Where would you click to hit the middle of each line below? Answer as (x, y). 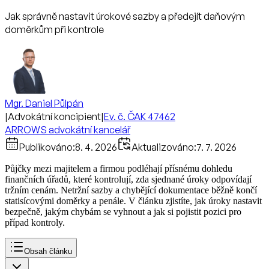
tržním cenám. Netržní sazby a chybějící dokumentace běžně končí (131, 190)
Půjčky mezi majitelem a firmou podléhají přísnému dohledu (119, 168)
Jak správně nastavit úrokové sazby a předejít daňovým (125, 16)
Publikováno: (47, 147)
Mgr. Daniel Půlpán (44, 103)
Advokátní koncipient (54, 116)
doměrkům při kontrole (54, 29)
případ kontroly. (35, 222)
